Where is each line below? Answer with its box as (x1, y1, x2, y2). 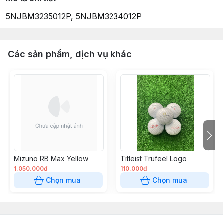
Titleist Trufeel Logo (120, 154, 187, 163)
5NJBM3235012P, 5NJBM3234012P (6, 11, 142, 21)
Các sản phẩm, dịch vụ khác (8, 49, 132, 59)
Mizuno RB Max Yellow (14, 154, 88, 163)
